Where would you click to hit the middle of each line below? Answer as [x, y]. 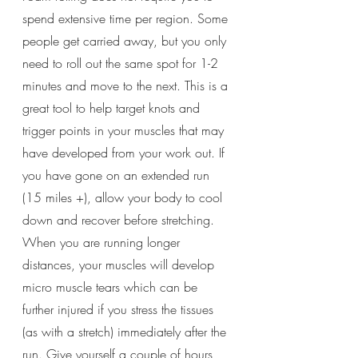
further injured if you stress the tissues [120, 309]
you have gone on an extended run [118, 175]
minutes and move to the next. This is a [127, 85]
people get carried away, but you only [126, 40]
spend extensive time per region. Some [127, 18]
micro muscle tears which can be [112, 286]
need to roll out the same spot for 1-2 [122, 63]
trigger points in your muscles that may [125, 130]
